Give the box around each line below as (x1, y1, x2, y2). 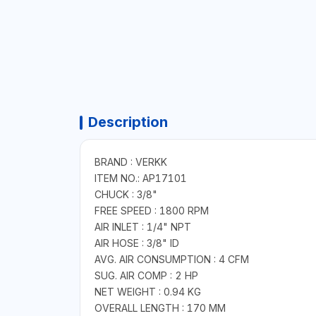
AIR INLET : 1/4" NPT (94, 221, 191, 233)
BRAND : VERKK (94, 156, 167, 169)
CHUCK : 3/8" (94, 188, 157, 201)
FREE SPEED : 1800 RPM (94, 205, 209, 217)
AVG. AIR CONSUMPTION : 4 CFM (94, 253, 249, 266)
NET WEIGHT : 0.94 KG (94, 286, 201, 298)
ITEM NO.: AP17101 (94, 172, 187, 185)
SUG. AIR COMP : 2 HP (94, 269, 198, 282)
